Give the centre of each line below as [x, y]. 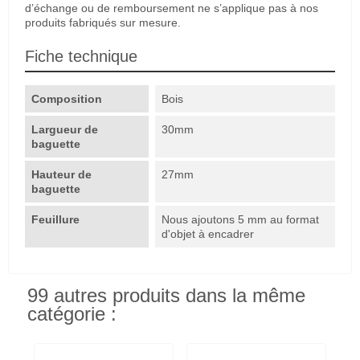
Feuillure [57, 219]
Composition [67, 98]
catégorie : [72, 314]
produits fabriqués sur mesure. [103, 22]
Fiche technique [81, 56]
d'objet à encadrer [208, 233]
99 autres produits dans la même [166, 295]
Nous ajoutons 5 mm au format [241, 219]
